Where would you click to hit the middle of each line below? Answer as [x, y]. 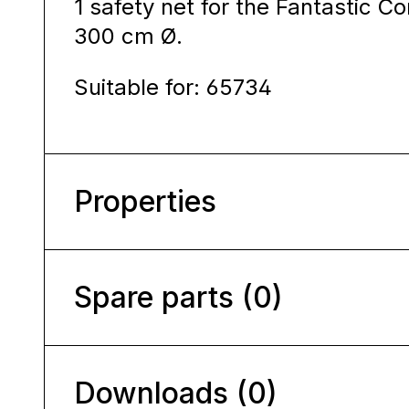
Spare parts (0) [178, 297]
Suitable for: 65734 [173, 87]
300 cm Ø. [128, 36]
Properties [145, 201]
